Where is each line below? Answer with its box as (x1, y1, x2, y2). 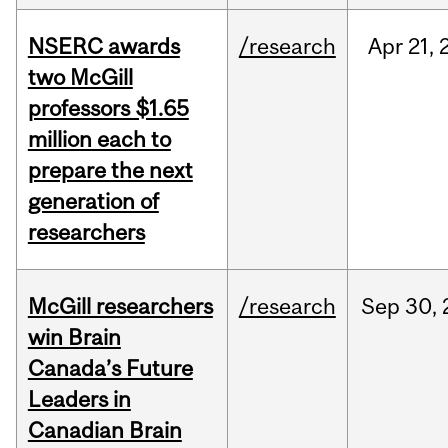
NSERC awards (27, 33, 180, 60)
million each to (27, 126, 171, 153)
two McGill (27, 64, 133, 91)
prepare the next (27, 157, 193, 184)
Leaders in (27, 386, 131, 413)
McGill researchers (27, 293, 213, 320)
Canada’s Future (27, 355, 193, 382)
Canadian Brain (27, 417, 182, 444)
